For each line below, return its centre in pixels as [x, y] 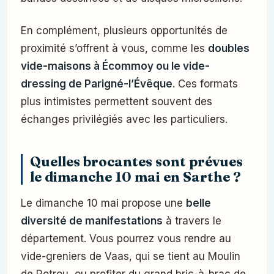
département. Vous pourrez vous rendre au [126, 239]
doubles [229, 49]
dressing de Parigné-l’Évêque [97, 84]
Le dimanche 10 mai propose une [103, 203]
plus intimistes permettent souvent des [117, 102]
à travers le [192, 221]
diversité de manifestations [92, 221]
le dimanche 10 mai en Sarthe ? [135, 177]
